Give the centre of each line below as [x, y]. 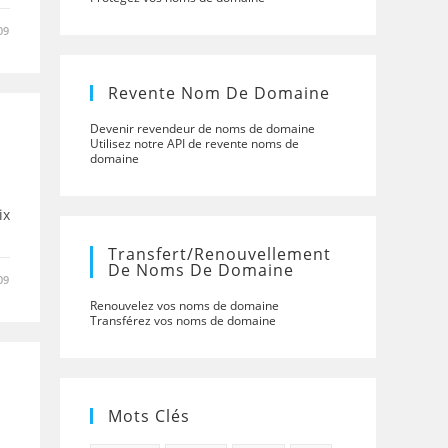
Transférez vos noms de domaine [183, 320]
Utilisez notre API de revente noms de [194, 143]
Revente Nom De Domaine [219, 93]
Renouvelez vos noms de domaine [184, 305]
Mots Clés [149, 416]
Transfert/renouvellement [219, 254]
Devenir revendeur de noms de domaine [202, 128]
